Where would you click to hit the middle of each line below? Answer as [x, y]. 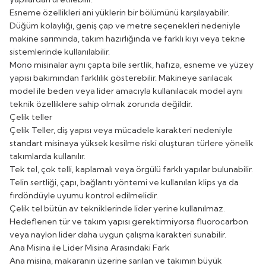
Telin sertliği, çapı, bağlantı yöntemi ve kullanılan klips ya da [124, 182]
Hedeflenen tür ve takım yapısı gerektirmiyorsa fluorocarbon [129, 221]
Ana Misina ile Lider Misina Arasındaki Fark [90, 247]
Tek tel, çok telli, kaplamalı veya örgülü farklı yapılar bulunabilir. [131, 169]
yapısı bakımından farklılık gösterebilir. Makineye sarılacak [121, 77]
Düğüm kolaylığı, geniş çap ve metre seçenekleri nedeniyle [125, 25]
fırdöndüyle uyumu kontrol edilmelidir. [84, 195]
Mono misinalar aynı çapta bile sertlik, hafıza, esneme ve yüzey [132, 64]
